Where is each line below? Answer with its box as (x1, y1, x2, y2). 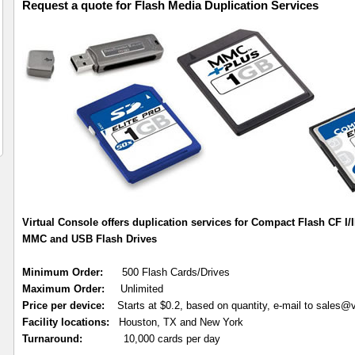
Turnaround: (22, 333, 82, 345)
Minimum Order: (22, 266, 103, 278)
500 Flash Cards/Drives (103, 266, 230, 278)
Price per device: (22, 300, 105, 311)
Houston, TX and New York (109, 316, 243, 328)
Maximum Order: (22, 283, 105, 295)
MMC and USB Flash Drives (22, 233, 157, 245)
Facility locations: (22, 316, 109, 328)
